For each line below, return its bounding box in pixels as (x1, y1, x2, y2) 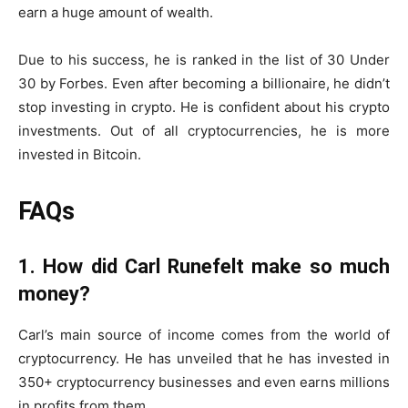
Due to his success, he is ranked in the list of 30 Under (18, 50, 390, 68)
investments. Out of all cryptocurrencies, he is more (18, 121, 390, 139)
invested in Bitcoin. (18, 145, 141, 163)
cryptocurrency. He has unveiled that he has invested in (18, 349, 390, 367)
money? (18, 281, 90, 305)
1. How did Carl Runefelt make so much (18, 254, 390, 278)
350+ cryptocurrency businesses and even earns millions (18, 372, 390, 391)
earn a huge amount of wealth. (18, 3, 213, 21)
